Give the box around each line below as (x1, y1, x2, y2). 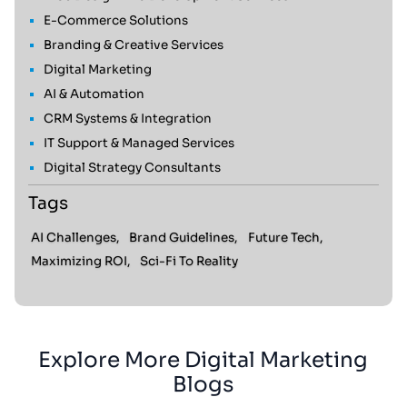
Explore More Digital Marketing (38, 346, 369, 373)
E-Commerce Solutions (43, 13, 188, 28)
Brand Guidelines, (129, 229, 239, 245)
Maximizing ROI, (30, 253, 131, 270)
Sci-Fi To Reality (140, 253, 239, 270)
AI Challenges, (30, 229, 120, 245)
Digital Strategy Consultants (43, 160, 221, 175)
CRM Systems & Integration (43, 111, 212, 126)
